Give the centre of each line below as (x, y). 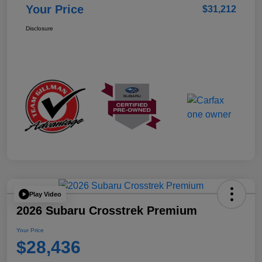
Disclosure (39, 29)
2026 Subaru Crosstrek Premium (107, 211)
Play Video (45, 194)
